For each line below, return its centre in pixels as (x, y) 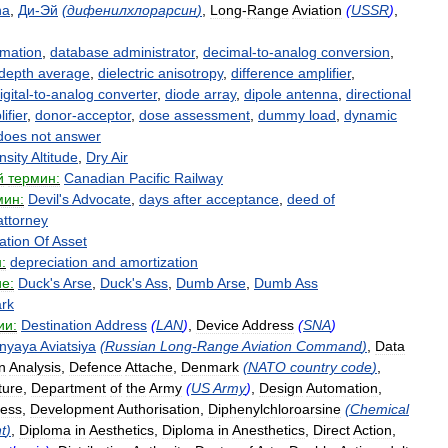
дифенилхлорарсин (132, 10)
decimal (227, 52)
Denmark (210, 367)
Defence (95, 367)
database (79, 52)
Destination (56, 325)
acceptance (242, 199)
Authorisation (158, 409)
